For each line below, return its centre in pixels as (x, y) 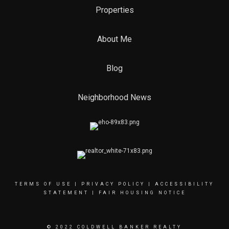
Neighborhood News (114, 97)
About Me (114, 39)
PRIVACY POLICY (113, 184)
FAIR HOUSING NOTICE (142, 193)
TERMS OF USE (43, 184)
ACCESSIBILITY (185, 184)
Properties (114, 10)
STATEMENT (66, 193)
